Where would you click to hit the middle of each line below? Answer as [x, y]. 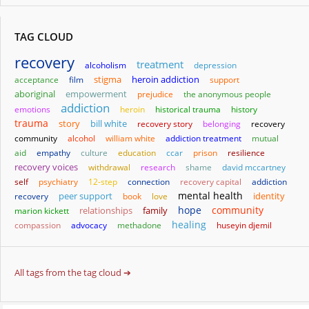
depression [215, 66]
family [155, 211]
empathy [53, 153]
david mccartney [254, 168]
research [158, 168]
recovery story [165, 124]
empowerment [96, 94]
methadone [139, 226]
